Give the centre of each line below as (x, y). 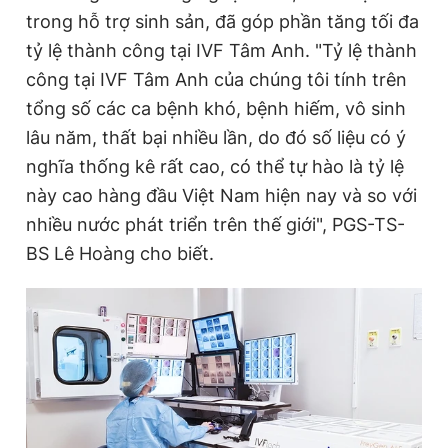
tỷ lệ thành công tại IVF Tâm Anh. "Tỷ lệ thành (221, 50)
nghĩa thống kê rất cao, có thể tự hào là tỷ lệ (215, 166)
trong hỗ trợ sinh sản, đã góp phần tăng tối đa (222, 21)
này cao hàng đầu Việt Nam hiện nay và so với (221, 195)
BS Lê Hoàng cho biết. (120, 253)
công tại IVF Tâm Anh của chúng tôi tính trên (216, 79)
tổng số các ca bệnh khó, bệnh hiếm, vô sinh (216, 108)
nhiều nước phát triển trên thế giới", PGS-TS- (215, 224)
